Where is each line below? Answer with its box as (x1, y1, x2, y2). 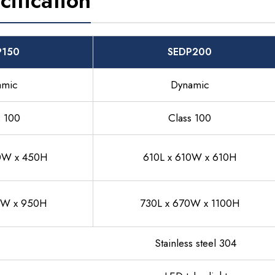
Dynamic (170, 77, 209, 92)
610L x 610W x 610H (143, 150, 236, 165)
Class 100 (168, 110, 211, 125)
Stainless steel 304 (155, 236, 236, 250)
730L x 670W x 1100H (140, 196, 239, 211)
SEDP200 (168, 45, 212, 59)
